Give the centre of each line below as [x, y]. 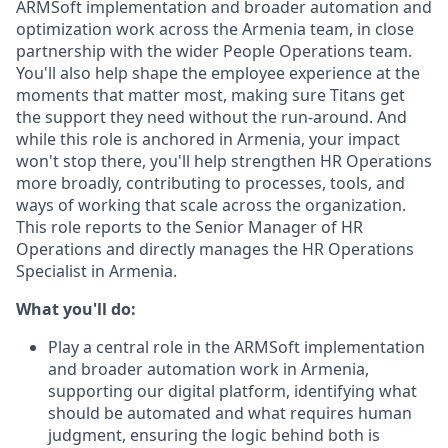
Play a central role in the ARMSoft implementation [236, 347]
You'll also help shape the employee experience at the [218, 73]
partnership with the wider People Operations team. [214, 51]
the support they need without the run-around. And [211, 117]
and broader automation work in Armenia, [208, 369]
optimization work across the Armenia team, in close [215, 29]
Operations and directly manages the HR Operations [215, 249]
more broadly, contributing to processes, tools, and [210, 183]
